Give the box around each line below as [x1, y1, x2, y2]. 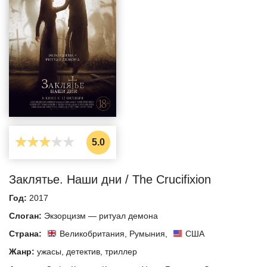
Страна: [9, 228, 44, 238]
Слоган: [9, 210, 44, 221]
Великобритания [60, 228, 125, 238]
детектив [66, 246, 100, 256]
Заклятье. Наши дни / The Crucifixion [9, 172, 211, 186]
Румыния [129, 228, 165, 238]
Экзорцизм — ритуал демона [44, 210, 158, 221]
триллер [105, 246, 137, 256]
